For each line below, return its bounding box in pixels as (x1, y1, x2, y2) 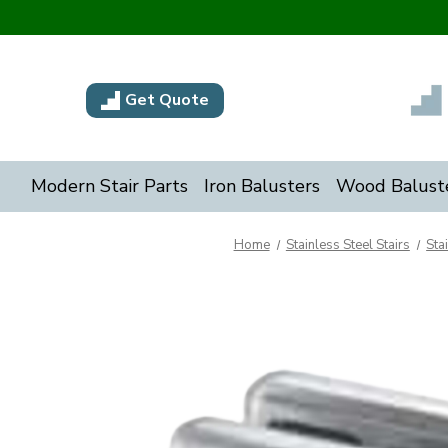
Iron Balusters (203, 174, 320, 198)
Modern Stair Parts (30, 174, 188, 198)
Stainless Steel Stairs (285, 236, 410, 254)
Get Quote (124, 89, 209, 111)
